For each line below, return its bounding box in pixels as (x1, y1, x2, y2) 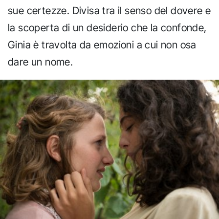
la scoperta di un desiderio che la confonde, (8, 22, 207, 34)
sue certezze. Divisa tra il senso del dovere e (8, 4, 211, 17)
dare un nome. (8, 56, 73, 68)
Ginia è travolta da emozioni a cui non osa (8, 39, 197, 51)
